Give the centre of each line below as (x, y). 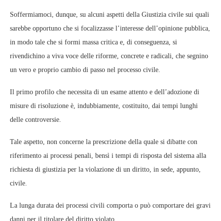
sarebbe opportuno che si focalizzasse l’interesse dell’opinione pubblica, (110, 29)
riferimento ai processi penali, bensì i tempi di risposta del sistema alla (108, 156)
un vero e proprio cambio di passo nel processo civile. (85, 70)
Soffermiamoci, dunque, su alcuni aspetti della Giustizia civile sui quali (110, 15)
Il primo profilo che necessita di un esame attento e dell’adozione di (105, 92)
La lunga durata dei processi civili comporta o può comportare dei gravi (110, 206)
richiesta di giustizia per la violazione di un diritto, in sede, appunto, (105, 170)
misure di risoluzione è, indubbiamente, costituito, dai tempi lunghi (104, 106)
